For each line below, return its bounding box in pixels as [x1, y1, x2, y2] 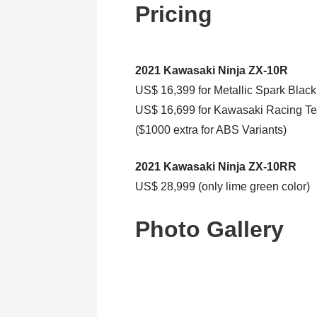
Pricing [135, 1, 213, 28]
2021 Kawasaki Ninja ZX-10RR [135, 161, 297, 173]
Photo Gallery [135, 217, 284, 243]
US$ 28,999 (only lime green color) [135, 180, 311, 193]
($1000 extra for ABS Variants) [135, 124, 287, 137]
